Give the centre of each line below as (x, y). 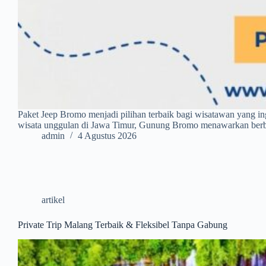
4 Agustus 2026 (107, 136)
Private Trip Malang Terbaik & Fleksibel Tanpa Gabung (123, 225)
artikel (53, 200)
